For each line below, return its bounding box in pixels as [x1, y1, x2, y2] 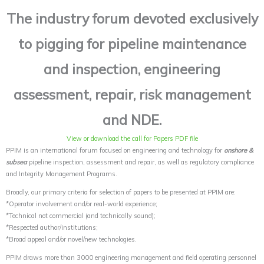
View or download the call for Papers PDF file [66, 134, 198, 143]
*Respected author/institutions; [6, 223, 98, 232]
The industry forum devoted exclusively [6, 9, 258, 27]
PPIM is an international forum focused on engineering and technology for [6, 146, 224, 154]
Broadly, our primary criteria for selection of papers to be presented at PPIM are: [6, 187, 236, 196]
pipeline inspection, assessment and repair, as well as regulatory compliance [27, 157, 254, 166]
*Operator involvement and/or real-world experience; [6, 199, 157, 208]
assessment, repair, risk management [13, 85, 251, 103]
